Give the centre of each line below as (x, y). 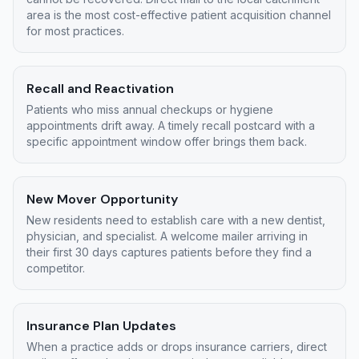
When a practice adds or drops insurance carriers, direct (177, 347)
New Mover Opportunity (102, 199)
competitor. (56, 268)
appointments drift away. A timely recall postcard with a (171, 125)
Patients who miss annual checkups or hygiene (150, 109)
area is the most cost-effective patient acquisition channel (179, 15)
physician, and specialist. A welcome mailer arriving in (167, 236)
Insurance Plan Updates (101, 326)
